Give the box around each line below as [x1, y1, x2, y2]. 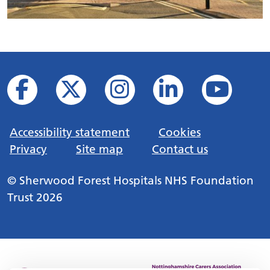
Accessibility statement [10, 125, 130, 140]
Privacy [10, 142, 47, 157]
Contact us [152, 142, 208, 157]
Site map [76, 142, 123, 157]
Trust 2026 [7, 190, 63, 205]
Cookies [159, 125, 201, 140]
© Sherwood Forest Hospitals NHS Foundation [7, 173, 254, 188]
